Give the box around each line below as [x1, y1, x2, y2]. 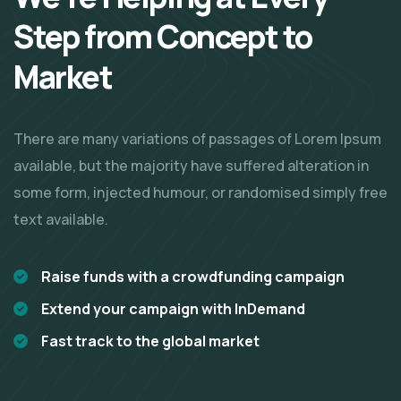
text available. [13, 209, 108, 229]
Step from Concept [13, 14, 283, 58]
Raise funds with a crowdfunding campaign [41, 266, 345, 286]
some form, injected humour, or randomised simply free [13, 182, 388, 202]
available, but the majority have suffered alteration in [13, 155, 369, 175]
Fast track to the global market [41, 330, 260, 351]
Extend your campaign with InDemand [41, 298, 305, 319]
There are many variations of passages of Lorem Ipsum [13, 128, 381, 149]
